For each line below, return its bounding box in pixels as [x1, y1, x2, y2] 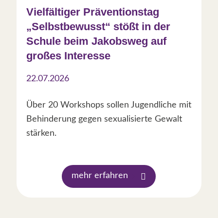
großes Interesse [26, 49, 110, 62]
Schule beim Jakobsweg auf [26, 35, 166, 47]
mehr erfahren [72, 171, 128, 180]
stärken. [26, 128, 56, 138]
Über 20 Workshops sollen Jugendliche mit [26, 100, 191, 109]
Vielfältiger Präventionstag [26, 5, 159, 18]
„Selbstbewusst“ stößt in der [26, 20, 170, 33]
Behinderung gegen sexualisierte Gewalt [26, 114, 182, 124]
